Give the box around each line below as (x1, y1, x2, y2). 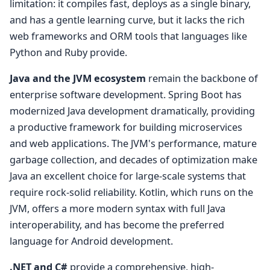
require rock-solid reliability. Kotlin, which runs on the (10, 186, 253, 199)
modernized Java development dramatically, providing (10, 104, 255, 118)
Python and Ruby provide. (10, 46, 127, 60)
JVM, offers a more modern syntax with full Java (10, 202, 225, 216)
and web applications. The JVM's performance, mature (10, 137, 257, 151)
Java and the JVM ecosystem (10, 72, 146, 86)
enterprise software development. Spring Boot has (10, 88, 242, 102)
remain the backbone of (146, 72, 258, 86)
